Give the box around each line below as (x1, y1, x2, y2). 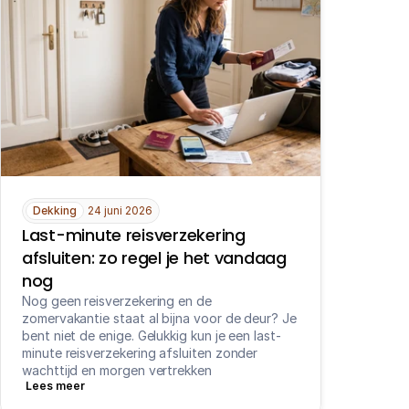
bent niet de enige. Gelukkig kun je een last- (22, 328, 281, 343)
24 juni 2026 (88, 204, 152, 217)
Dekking (33, 204, 77, 217)
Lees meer (26, 379, 85, 393)
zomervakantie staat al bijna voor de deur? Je (22, 310, 297, 326)
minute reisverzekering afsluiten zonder (22, 345, 258, 361)
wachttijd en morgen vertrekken (22, 362, 212, 378)
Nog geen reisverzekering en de (22, 293, 212, 309)
